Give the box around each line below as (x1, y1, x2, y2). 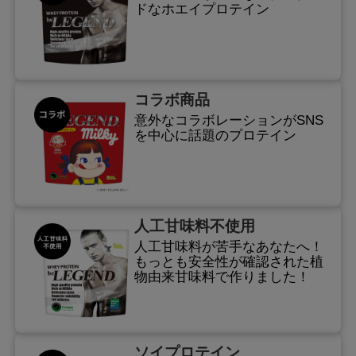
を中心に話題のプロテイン (133, 128, 296, 144)
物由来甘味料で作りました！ (133, 269, 310, 285)
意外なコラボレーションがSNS (133, 113, 323, 129)
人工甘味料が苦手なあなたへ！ (133, 239, 323, 255)
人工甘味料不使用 (133, 217, 255, 234)
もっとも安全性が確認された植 (133, 254, 323, 270)
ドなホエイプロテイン (133, 2, 269, 17)
